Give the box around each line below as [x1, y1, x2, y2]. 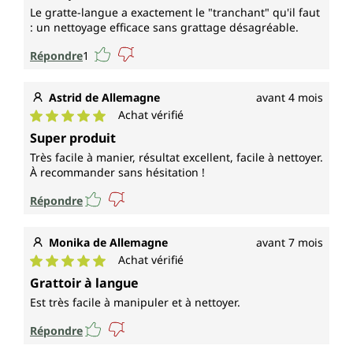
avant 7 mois [256, 235, 323, 251]
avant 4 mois [256, 90, 323, 106]
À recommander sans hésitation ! [30, 165, 205, 180]
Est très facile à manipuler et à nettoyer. [30, 295, 240, 310]
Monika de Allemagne [49, 235, 168, 251]
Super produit [30, 129, 116, 147]
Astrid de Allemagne [49, 90, 160, 106]
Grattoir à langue [30, 274, 139, 292]
